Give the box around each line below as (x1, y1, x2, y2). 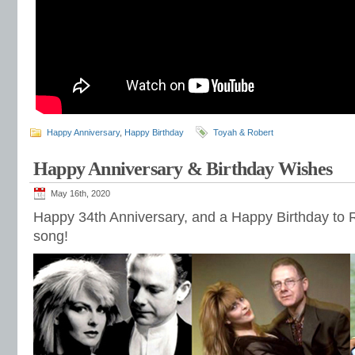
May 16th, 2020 (51, 189, 110, 198)
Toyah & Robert (213, 128, 273, 137)
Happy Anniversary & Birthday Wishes (33, 158, 332, 179)
